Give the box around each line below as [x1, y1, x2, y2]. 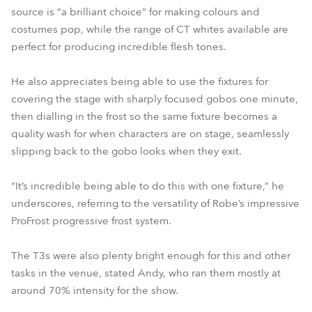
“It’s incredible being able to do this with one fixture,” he [11, 179, 284, 193]
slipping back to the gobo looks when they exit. [11, 144, 242, 158]
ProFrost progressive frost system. [11, 214, 171, 228]
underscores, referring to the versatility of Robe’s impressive [11, 196, 299, 210]
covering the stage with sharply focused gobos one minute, [11, 92, 298, 106]
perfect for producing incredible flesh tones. [11, 40, 226, 54]
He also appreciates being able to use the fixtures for [11, 75, 268, 88]
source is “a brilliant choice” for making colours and [11, 5, 260, 19]
